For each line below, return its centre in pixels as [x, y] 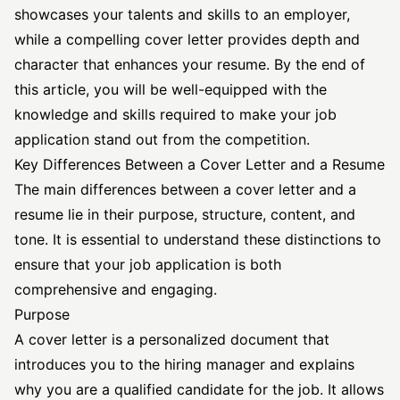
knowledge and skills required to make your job [175, 114]
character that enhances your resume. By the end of [190, 64]
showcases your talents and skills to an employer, [182, 14]
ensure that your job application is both [148, 264]
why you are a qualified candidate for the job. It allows [199, 389]
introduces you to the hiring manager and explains [184, 364]
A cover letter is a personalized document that [172, 339]
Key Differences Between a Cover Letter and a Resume [200, 164]
